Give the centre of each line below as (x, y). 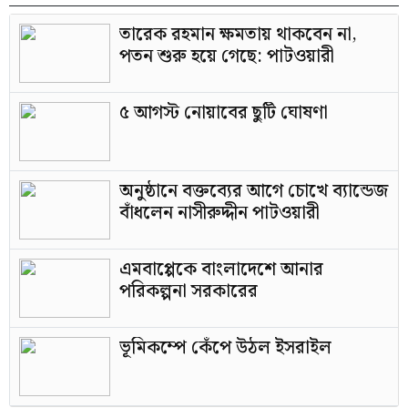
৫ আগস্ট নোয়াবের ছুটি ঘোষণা (224, 113)
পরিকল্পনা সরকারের (189, 291)
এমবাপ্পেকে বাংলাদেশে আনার (221, 270)
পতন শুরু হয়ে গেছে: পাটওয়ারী (227, 56)
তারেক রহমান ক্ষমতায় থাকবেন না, (238, 35)
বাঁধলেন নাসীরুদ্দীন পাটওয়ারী (219, 213)
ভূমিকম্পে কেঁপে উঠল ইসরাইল (225, 348)
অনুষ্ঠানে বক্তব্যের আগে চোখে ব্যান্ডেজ (254, 191)
